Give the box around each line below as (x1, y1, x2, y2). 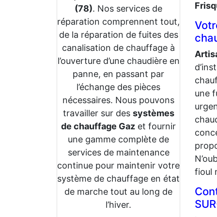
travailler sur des (62, 108, 133, 118)
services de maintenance (67, 147, 170, 157)
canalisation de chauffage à (62, 43, 175, 53)
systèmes (132, 108, 174, 118)
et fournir (135, 121, 176, 131)
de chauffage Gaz (61, 121, 135, 131)
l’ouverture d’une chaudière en (57, 56, 180, 66)
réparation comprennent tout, (57, 16, 180, 27)
